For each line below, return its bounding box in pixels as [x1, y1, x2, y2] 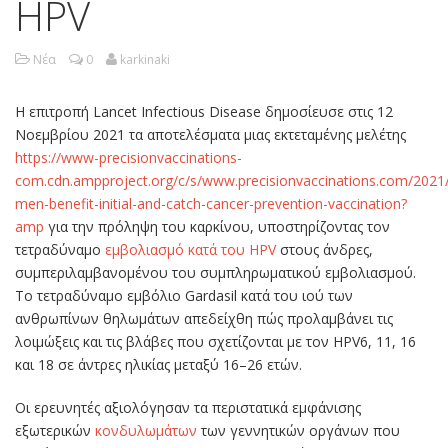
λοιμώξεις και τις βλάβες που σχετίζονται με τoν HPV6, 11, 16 [15, 332, 416, 352]
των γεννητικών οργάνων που [197, 421, 400, 441]
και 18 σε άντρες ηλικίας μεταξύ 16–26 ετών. [15, 355, 302, 375]
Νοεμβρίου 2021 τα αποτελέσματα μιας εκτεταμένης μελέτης [15, 125, 406, 145]
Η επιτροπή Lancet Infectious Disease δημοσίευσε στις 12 [15, 102, 393, 122]
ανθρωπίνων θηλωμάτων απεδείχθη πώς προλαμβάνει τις [15, 309, 393, 329]
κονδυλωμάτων [95, 421, 197, 441]
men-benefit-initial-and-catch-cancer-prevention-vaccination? [15, 194, 407, 214]
